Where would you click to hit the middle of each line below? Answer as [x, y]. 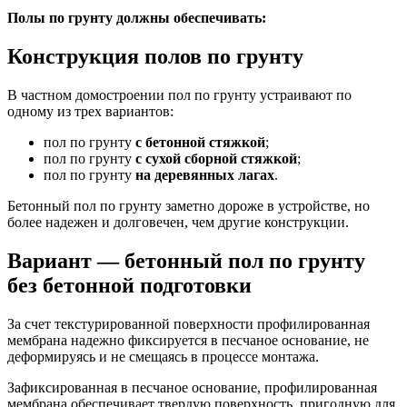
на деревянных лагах [205, 175]
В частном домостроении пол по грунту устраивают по [179, 95]
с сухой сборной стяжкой [216, 159]
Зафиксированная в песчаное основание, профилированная [192, 387]
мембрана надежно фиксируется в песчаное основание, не [188, 340]
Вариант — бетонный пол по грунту [186, 261]
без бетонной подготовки [129, 286]
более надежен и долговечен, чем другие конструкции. [178, 223]
